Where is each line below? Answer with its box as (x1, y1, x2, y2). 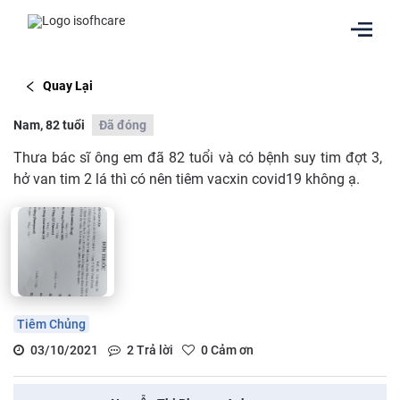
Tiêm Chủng (17, 316, 86, 331)
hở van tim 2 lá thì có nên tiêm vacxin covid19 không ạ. (13, 170, 360, 187)
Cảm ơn (208, 342, 254, 357)
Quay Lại (42, 79, 93, 94)
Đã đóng (99, 117, 146, 132)
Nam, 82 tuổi (13, 117, 85, 132)
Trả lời (133, 342, 173, 357)
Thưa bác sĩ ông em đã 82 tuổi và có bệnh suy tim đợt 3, (13, 148, 382, 166)
